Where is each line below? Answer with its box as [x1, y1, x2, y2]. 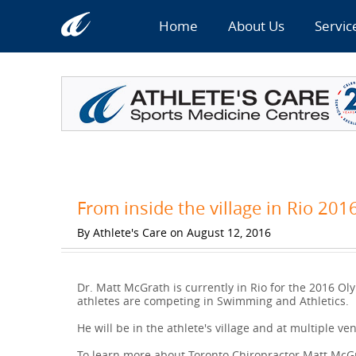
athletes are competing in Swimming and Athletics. [76, 293, 349, 308]
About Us [227, 17, 284, 35]
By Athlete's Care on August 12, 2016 [76, 225, 271, 240]
